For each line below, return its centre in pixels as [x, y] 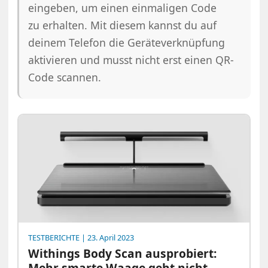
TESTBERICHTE [54, 237]
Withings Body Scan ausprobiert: [123, 253]
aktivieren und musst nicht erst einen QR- [131, 60]
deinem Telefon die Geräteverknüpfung [127, 42]
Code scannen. [65, 77]
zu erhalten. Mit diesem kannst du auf [123, 25]
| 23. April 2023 [107, 237]
